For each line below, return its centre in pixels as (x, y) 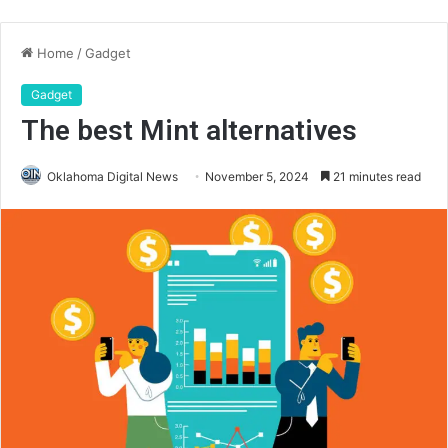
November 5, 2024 (257, 176)
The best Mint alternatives (189, 130)
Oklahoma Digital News (112, 176)
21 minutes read (375, 176)
